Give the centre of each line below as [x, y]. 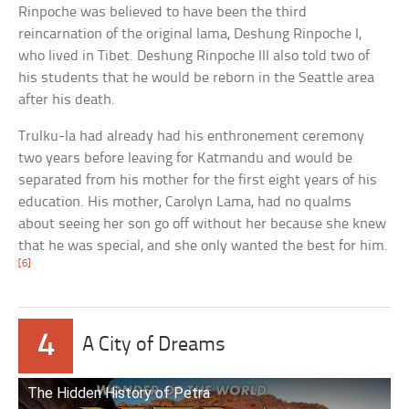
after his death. [67, 100]
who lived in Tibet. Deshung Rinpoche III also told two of [194, 56]
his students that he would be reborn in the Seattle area [197, 78]
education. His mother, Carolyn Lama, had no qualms [185, 202]
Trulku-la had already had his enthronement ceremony [192, 136]
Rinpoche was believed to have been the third [163, 12]
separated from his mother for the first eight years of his [198, 180]
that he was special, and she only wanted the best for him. [204, 246]
